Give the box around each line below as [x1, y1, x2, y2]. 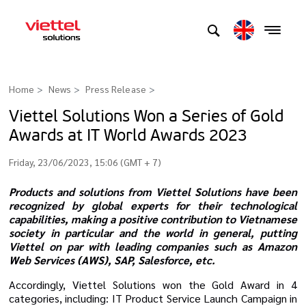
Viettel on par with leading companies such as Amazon [9, 238, 297, 253]
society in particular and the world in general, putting [9, 225, 297, 240]
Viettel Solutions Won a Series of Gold [9, 104, 283, 126]
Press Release [85, 83, 146, 96]
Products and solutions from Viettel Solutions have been [9, 184, 297, 199]
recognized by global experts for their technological [9, 197, 297, 212]
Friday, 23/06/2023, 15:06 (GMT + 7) [9, 155, 161, 168]
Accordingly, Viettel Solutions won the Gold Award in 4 [9, 277, 297, 292]
